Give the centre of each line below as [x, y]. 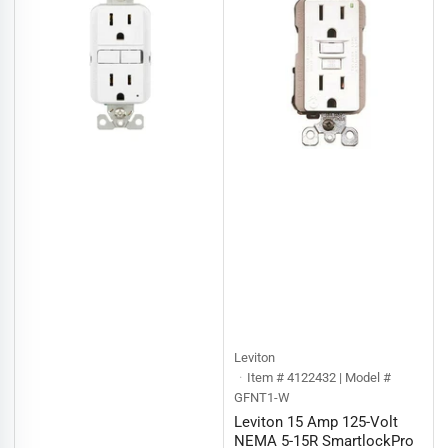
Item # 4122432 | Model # [319, 377]
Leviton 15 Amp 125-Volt [316, 422]
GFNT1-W [262, 397]
